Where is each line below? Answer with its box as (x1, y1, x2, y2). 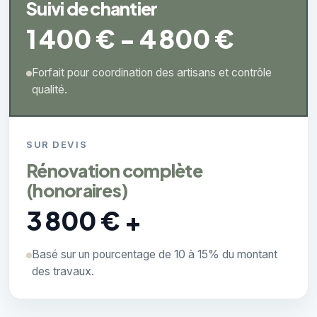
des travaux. (32, 265, 94, 279)
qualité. (32, 83, 67, 97)
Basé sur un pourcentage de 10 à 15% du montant (32, 248, 277, 262)
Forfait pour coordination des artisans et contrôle (32, 66, 272, 80)
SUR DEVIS (26, 139, 88, 151)
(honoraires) (26, 179, 129, 202)
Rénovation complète (26, 159, 202, 183)
